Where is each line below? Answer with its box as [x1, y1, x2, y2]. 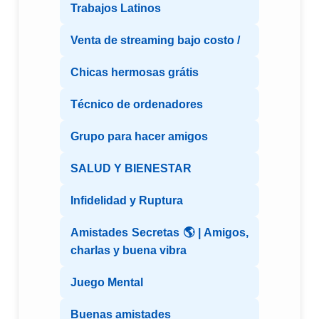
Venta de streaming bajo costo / [70, 34, 240, 47]
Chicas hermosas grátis [70, 66, 199, 79]
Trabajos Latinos [70, 2, 161, 15]
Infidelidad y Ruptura [70, 194, 183, 207]
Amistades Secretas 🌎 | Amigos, [70, 226, 249, 239]
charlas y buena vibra [70, 244, 187, 257]
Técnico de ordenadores [70, 98, 203, 111]
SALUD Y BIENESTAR [70, 162, 192, 175]
